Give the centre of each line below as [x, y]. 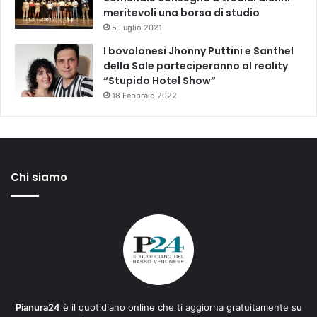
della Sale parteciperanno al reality [196, 66]
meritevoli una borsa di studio [181, 13]
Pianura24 [38, 307]
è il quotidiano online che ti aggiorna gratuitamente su [181, 307]
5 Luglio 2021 [137, 28]
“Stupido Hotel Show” [160, 81]
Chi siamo [39, 178]
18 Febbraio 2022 [144, 96]
